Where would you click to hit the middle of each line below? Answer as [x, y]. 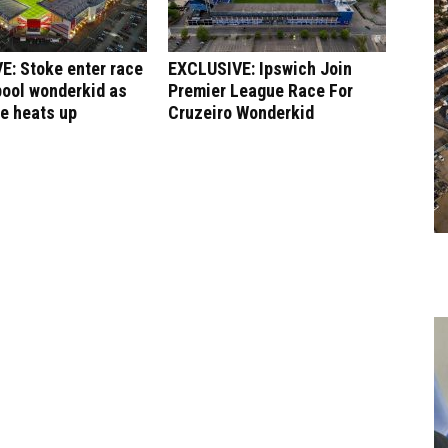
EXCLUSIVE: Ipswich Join [260, 68]
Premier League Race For [260, 90]
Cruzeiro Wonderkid [241, 112]
